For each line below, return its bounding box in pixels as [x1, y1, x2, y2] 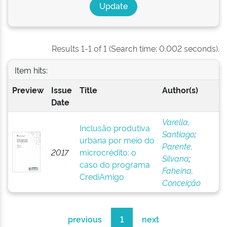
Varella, [162, 116, 190, 127]
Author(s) [162, 84, 198, 95]
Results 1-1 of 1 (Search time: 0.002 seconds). [52, 43, 219, 54]
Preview [12, 84, 44, 95]
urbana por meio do [79, 134, 155, 145]
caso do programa [79, 159, 150, 170]
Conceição [162, 177, 201, 188]
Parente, [162, 140, 193, 152]
